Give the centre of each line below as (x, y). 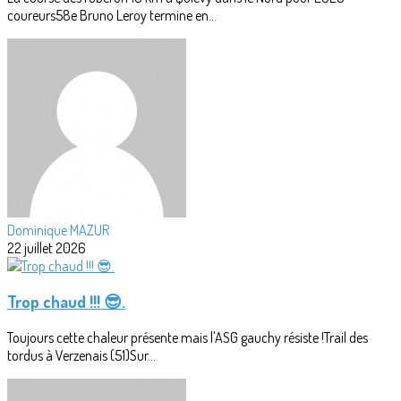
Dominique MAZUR (58, 230)
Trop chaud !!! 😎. (66, 302)
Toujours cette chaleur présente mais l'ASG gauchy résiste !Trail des (188, 338)
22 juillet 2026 (47, 247)
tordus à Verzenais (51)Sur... (81, 356)
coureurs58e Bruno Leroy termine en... (112, 15)
